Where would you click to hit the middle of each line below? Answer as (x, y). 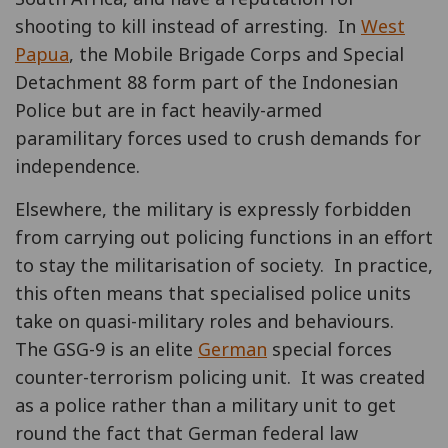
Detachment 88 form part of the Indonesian (206, 82)
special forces (329, 349)
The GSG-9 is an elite (106, 349)
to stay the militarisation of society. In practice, (224, 265)
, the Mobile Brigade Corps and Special (236, 54)
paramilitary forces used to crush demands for (218, 138)
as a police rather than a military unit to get (205, 405)
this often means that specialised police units (213, 293)
